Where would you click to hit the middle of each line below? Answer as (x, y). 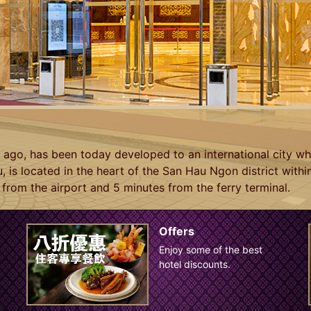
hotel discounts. (194, 264)
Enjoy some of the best (210, 250)
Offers (176, 231)
